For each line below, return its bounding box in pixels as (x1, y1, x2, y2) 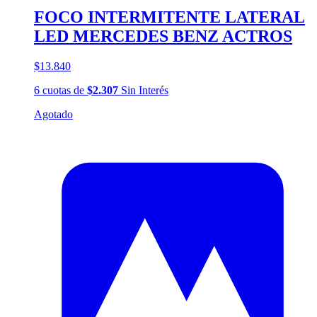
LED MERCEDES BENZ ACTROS (34, 27, 292, 46)
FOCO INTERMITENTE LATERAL (34, 8, 305, 27)
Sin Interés (118, 84, 168, 97)
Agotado (34, 108, 73, 121)
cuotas (42, 84, 71, 97)
